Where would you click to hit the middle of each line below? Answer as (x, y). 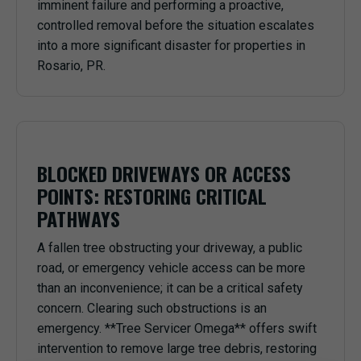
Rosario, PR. (71, 66)
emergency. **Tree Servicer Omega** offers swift (177, 328)
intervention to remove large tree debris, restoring (177, 349)
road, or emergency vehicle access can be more (171, 268)
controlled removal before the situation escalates (176, 25)
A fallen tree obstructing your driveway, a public (170, 248)
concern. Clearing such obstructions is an (152, 308)
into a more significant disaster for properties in (171, 46)
